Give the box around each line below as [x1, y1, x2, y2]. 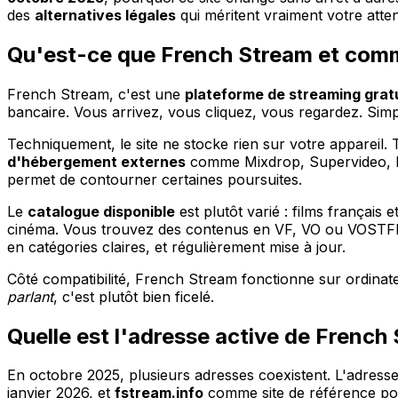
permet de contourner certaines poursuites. [7, 170, 302, 188]
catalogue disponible [28, 202, 175, 220]
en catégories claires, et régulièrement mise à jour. [7, 237, 346, 256]
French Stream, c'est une [7, 84, 185, 103]
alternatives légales [35, 5, 176, 24]
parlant [7, 287, 53, 306]
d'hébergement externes [7, 152, 186, 171]
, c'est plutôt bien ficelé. [53, 287, 214, 306]
